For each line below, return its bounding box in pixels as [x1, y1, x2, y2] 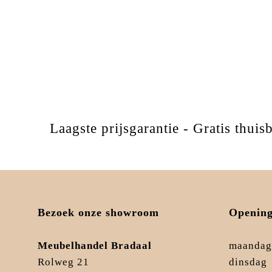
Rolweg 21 [38, 256, 89, 268]
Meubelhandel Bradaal [38, 240, 155, 252]
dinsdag [229, 256, 267, 268]
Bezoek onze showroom [38, 206, 159, 219]
